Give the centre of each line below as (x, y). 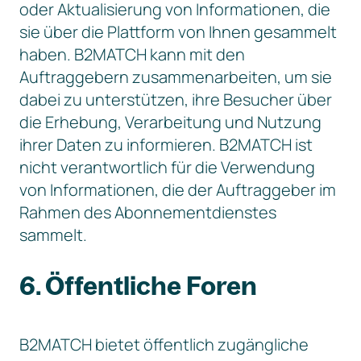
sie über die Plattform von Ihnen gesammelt (178, 32)
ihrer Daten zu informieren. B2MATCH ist (166, 145)
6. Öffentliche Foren (138, 285)
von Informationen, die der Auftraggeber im (178, 190)
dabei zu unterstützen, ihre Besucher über (176, 100)
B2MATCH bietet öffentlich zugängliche (164, 344)
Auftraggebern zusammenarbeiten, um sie (176, 77)
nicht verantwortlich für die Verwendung (167, 167)
